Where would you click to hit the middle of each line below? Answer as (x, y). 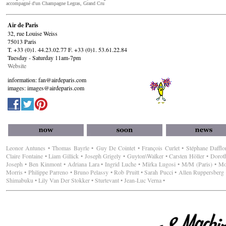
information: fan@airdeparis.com (47, 80)
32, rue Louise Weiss (33, 33)
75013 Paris (22, 41)
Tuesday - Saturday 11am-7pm (44, 58)
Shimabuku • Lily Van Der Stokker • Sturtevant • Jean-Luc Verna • (86, 180)
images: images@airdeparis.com (46, 88)
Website (17, 66)
